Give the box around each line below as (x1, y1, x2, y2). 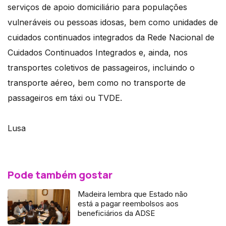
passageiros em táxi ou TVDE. (8, 93, 122, 103)
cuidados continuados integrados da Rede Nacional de (8, 32, 214, 43)
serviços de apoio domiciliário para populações (8, 2, 187, 13)
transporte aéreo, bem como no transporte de (8, 78, 186, 88)
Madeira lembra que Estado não (78, 189, 188, 199)
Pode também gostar (8, 168, 112, 182)
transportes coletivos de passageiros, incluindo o (8, 63, 195, 73)
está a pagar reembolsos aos (78, 199, 179, 209)
